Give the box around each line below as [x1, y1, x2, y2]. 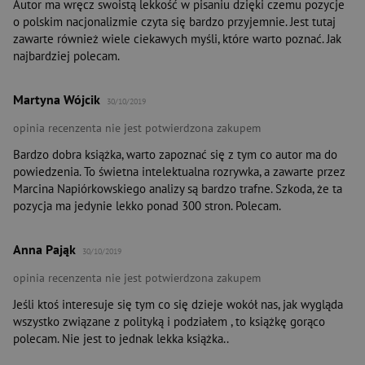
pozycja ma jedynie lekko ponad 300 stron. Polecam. [13, 198, 281, 214]
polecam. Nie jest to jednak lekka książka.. [13, 331, 229, 347]
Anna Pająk [13, 241, 76, 258]
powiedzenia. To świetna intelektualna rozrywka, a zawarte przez [13, 164, 345, 180]
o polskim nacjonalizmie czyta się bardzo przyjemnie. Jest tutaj [13, 14, 336, 30]
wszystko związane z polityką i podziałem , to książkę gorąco [13, 314, 325, 330]
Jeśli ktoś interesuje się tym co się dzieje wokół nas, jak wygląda [13, 297, 343, 313]
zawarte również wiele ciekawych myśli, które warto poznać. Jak [13, 31, 341, 47]
